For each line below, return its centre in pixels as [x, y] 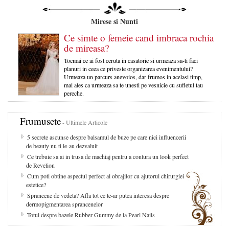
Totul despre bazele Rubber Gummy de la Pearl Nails [91, 214]
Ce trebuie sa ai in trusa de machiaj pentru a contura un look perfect [108, 156]
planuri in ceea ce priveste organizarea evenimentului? [128, 68]
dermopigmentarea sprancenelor [64, 204]
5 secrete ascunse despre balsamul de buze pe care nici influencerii [107, 137]
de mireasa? [86, 48]
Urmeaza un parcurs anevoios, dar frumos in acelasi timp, [133, 76]
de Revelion [40, 165]
